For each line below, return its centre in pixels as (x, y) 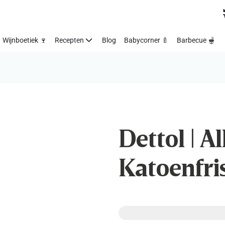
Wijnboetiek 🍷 (25, 40)
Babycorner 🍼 (146, 40)
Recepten (69, 40)
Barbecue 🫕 (196, 40)
